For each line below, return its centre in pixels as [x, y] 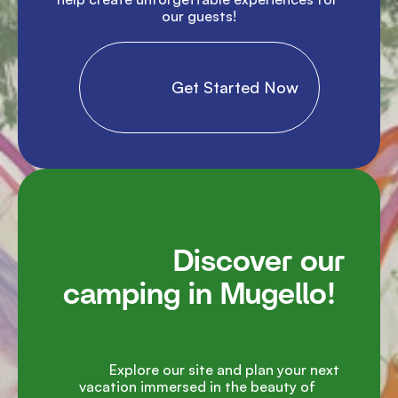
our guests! [199, 16]
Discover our [113, 262]
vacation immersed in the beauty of [197, 386]
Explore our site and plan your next [82, 370]
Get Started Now [199, 87]
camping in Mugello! [199, 295]
